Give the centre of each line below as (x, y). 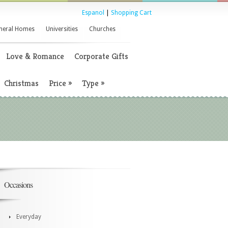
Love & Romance (35, 56)
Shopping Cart (131, 13)
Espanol (93, 13)
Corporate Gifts (101, 56)
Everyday (29, 217)
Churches (102, 29)
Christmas (21, 83)
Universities (62, 29)
